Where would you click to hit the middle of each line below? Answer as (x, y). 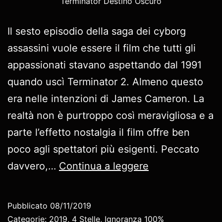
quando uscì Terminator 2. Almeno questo (105, 82)
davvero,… (33, 166)
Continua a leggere (104, 166)
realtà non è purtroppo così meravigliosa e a (111, 115)
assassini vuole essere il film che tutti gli (102, 48)
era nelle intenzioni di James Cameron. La (106, 98)
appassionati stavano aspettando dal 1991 (105, 65)
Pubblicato (29, 205)
